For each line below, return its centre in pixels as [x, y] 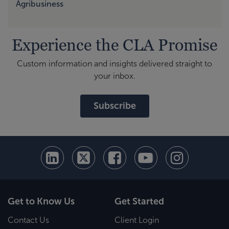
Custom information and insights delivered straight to [114, 64]
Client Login [137, 220]
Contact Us [28, 220]
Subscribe [114, 106]
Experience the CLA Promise [114, 45]
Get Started [139, 202]
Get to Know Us [41, 202]
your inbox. [114, 76]
